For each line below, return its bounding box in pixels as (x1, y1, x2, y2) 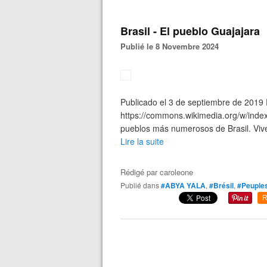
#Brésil (209, 180, 234, 191)
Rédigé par (120, 166, 160, 178)
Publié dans (125, 180, 159, 190)
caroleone (160, 166, 193, 178)
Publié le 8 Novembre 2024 (126, 41, 219, 52)
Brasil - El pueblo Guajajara (120, 23, 260, 39)
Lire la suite (120, 135, 164, 147)
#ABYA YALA (161, 180, 206, 191)
